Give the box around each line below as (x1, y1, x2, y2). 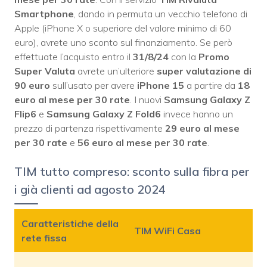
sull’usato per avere (52, 79, 135, 92)
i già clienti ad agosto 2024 (14, 182, 166, 197)
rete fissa (21, 232, 67, 244)
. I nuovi (130, 94, 164, 106)
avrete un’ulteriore (75, 65, 157, 77)
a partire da (187, 79, 238, 92)
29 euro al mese (165, 122, 240, 135)
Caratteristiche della (21, 218, 119, 230)
